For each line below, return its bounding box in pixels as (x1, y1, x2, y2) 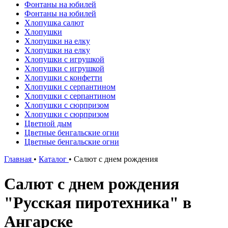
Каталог (39, 155, 67, 163)
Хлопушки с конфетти (24, 73, 102, 82)
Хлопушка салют (24, 18, 84, 27)
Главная (4, 155, 32, 163)
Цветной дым (24, 119, 72, 128)
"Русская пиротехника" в (4, 193, 191, 212)
